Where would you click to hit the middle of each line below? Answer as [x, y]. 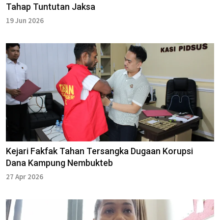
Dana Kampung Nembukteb [59, 163]
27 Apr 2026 [25, 176]
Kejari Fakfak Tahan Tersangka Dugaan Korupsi [99, 151]
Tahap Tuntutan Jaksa [51, 6]
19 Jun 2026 [25, 20]
